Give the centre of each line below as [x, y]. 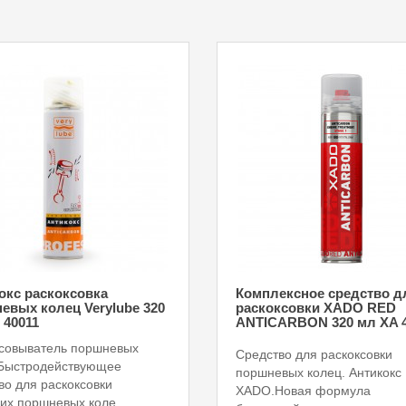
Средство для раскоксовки [314, 354]
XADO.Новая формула [303, 390]
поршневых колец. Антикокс [319, 372]
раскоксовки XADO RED [316, 308]
